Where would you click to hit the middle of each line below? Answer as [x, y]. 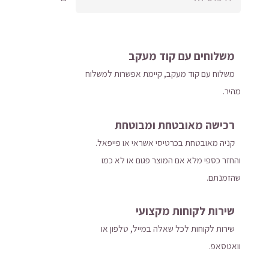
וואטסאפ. [225, 246]
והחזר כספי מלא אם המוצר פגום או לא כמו [171, 159]
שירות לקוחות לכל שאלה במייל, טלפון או [168, 228]
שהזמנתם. [223, 177]
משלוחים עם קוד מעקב [182, 56]
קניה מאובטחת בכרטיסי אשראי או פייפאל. [165, 142]
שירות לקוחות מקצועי [185, 211]
